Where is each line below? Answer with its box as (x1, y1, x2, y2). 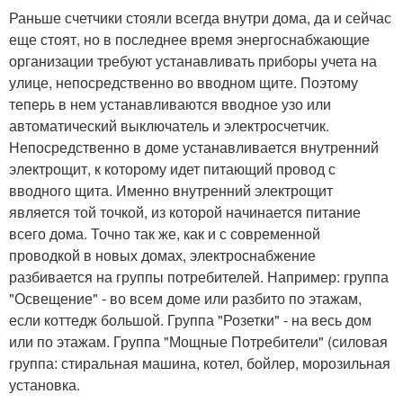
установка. (9, 374, 80, 396)
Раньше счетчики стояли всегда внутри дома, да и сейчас (9, 7, 391, 29)
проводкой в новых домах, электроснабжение (9, 245, 316, 266)
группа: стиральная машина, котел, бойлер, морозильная (9, 353, 390, 374)
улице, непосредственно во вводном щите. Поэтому (9, 72, 358, 94)
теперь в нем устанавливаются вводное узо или (9, 94, 331, 115)
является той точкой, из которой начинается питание (9, 201, 361, 223)
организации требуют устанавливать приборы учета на (9, 50, 377, 72)
